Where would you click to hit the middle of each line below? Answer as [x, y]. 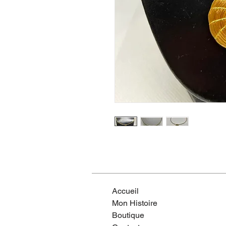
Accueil [125, 191]
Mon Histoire [135, 203]
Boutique [128, 215]
